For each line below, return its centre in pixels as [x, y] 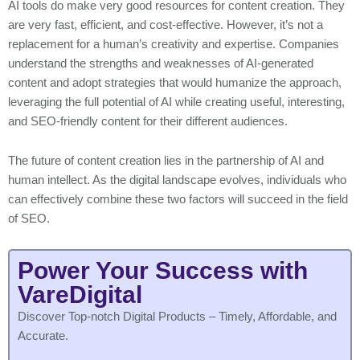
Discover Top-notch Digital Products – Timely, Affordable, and [177, 316]
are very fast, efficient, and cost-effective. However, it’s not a [166, 25]
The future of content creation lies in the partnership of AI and [166, 161]
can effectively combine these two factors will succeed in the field [178, 200]
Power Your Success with [163, 270]
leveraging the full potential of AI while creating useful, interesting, [176, 102]
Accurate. [43, 335]
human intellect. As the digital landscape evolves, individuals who [177, 180]
